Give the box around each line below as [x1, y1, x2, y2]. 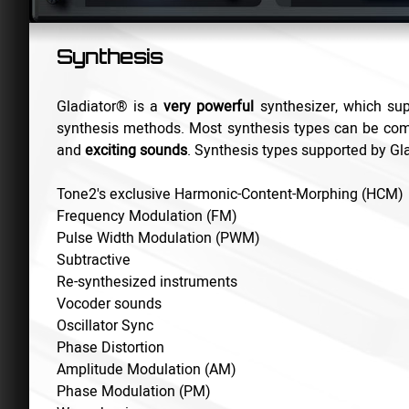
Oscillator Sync [57, 315, 154, 338]
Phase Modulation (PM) [57, 381, 212, 404]
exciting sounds [85, 140, 188, 163]
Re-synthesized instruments [57, 271, 238, 294]
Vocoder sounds [57, 293, 163, 316]
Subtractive [57, 249, 131, 272]
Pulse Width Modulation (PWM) [57, 227, 261, 250]
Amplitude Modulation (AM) [57, 359, 237, 382]
